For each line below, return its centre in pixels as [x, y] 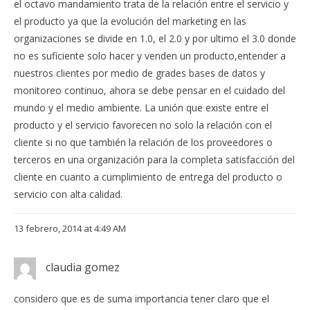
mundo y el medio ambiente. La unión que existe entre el [141, 107]
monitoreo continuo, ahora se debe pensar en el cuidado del [149, 90]
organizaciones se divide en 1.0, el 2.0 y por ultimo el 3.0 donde [155, 38]
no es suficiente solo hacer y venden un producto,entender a [150, 55]
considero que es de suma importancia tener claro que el [142, 298]
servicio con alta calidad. [68, 194]
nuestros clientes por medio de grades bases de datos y [139, 73]
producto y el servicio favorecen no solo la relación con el [143, 125]
